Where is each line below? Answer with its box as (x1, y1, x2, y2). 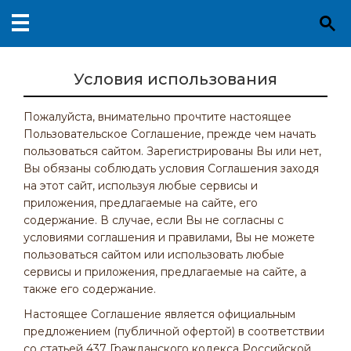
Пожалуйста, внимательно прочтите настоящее (24, 110, 291, 124)
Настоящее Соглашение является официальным (24, 307, 295, 321)
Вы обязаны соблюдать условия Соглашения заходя (24, 161, 319, 175)
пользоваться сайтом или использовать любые (24, 248, 284, 262)
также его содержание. (24, 282, 156, 296)
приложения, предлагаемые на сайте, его (24, 196, 258, 210)
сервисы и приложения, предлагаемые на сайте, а (24, 265, 306, 279)
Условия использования (74, 70, 277, 89)
